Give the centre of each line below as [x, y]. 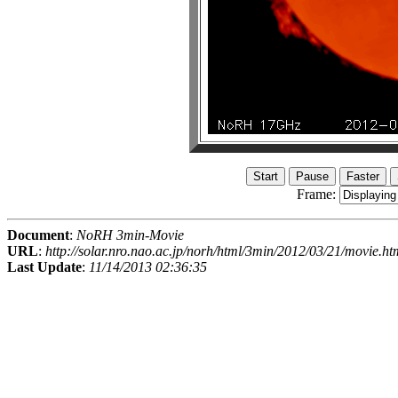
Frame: [318, 195]
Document [38, 235]
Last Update [44, 267]
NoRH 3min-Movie [130, 235]
